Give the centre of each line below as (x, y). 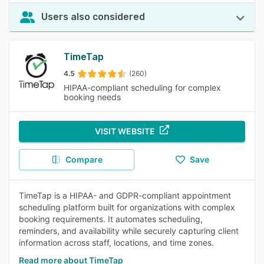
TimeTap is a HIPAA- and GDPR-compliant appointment (125, 195)
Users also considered (93, 17)
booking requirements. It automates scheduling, (111, 219)
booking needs (93, 97)
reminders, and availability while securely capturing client (129, 231)
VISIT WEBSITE (125, 131)
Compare (84, 159)
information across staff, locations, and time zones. (116, 242)
